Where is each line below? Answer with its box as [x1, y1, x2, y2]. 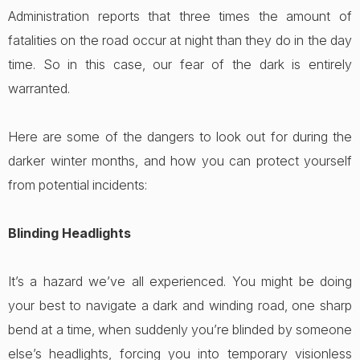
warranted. [8, 80, 70, 96]
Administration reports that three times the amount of [8, 8, 352, 24]
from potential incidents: [8, 177, 147, 193]
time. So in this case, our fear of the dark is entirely [8, 56, 352, 72]
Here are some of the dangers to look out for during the [8, 129, 352, 145]
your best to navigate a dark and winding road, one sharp [8, 297, 352, 313]
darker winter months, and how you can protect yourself [8, 153, 352, 169]
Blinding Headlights [8, 225, 131, 241]
